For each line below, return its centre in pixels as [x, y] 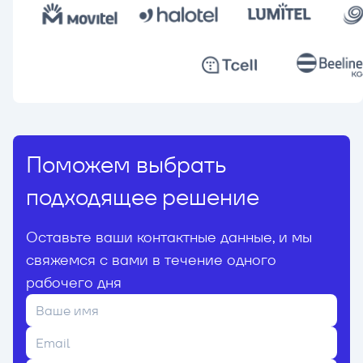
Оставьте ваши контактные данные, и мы [169, 237]
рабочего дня [74, 283]
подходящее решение [143, 197]
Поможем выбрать [126, 165]
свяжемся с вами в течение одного [151, 260]
